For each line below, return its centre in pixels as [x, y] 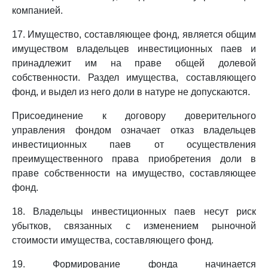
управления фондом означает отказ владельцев [134, 130]
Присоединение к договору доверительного [134, 116]
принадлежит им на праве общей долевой [134, 63]
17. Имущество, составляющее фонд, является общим [134, 34]
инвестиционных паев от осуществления [134, 144]
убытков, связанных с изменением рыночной [134, 226]
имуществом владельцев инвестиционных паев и [134, 49]
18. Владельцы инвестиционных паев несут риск [134, 211]
